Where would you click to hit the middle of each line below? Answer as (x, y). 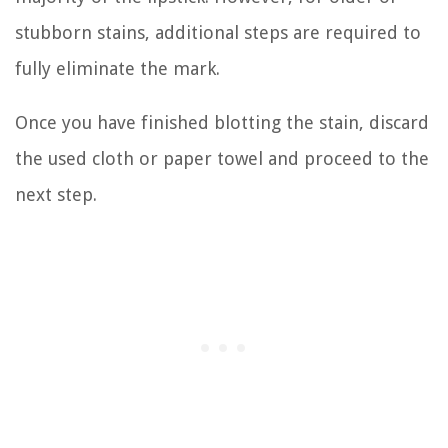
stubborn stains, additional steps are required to (218, 32)
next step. (56, 194)
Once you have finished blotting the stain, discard (222, 122)
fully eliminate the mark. (117, 68)
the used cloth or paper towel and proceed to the (222, 158)
